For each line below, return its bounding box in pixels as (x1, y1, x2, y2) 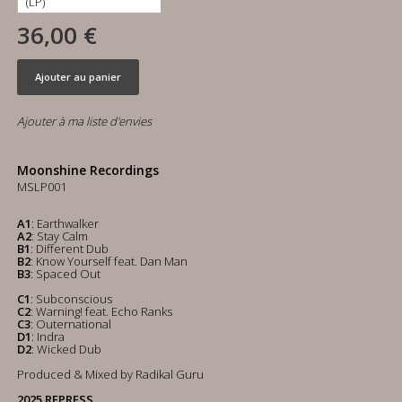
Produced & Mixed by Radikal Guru (17, 366, 204, 382)
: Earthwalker (31, 215, 99, 232)
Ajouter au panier (35, 70, 121, 83)
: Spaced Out (31, 266, 100, 282)
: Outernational (31, 316, 111, 332)
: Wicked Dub (31, 341, 101, 357)
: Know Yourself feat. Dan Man (31, 253, 188, 269)
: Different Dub (31, 240, 109, 257)
